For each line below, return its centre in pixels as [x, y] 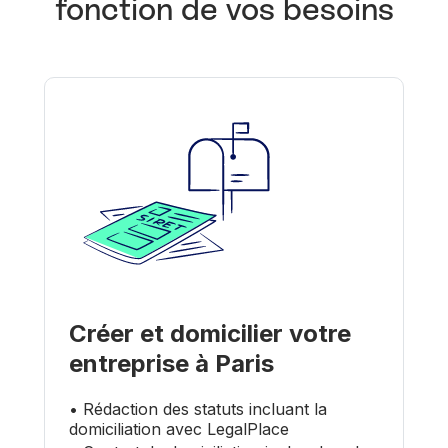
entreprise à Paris [171, 364]
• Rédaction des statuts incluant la [198, 409]
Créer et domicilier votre [210, 334]
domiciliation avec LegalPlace [179, 429]
